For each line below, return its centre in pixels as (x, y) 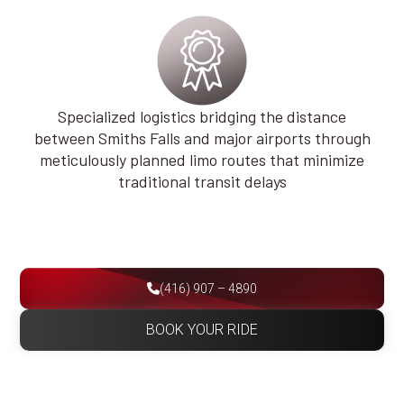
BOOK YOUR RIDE (202, 329)
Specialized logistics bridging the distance (202, 116)
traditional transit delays (202, 181)
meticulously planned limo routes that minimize (202, 159)
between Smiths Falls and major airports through (202, 138)
